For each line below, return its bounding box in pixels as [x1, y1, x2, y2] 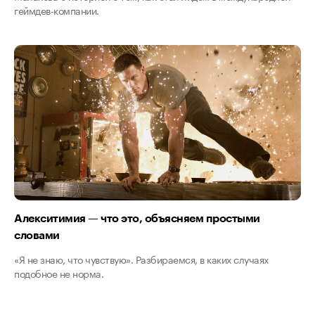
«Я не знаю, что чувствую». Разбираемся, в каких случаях [14, 251, 269, 267]
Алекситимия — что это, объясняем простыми [14, 211, 260, 225]
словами [14, 228, 60, 242]
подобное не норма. [14, 265, 103, 281]
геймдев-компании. [14, 2, 99, 18]
